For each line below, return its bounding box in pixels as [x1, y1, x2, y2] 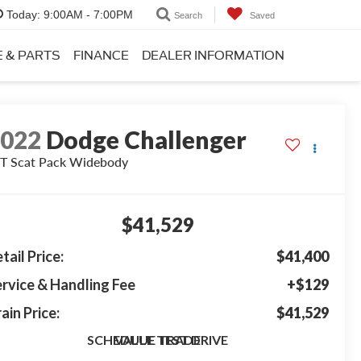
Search [174, 10, 202, 20]
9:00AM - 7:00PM [40, 8, 133, 22]
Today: [6, 8, 40, 22]
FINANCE [73, 48, 129, 63]
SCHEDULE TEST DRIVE [87, 332, 228, 348]
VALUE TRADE [114, 332, 201, 348]
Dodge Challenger [46, 125, 247, 155]
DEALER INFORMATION [142, 48, 284, 63]
